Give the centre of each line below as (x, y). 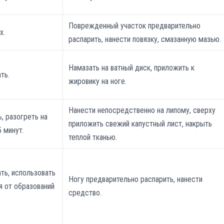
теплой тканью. (93, 137)
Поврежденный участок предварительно (135, 26)
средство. (85, 193)
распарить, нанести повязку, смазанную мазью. (145, 39)
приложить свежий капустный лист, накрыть (140, 124)
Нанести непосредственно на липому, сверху (142, 110)
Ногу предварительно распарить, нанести (136, 179)
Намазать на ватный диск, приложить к (132, 68)
